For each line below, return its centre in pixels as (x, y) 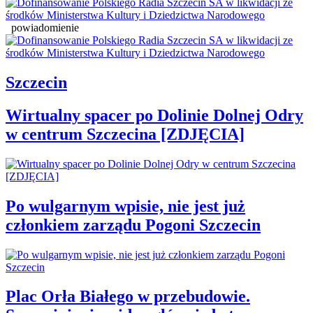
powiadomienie (45, 27)
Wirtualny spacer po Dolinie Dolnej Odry (154, 115)
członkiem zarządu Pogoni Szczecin (133, 225)
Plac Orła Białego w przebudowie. (128, 297)
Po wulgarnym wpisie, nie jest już (125, 206)
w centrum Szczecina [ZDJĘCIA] (125, 134)
